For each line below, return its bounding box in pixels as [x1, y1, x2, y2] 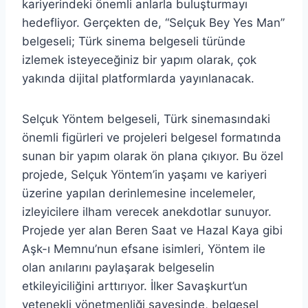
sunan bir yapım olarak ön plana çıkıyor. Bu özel [22, 149, 283, 164]
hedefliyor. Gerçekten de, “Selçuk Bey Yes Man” [22, 16, 285, 30]
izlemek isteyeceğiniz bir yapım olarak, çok [22, 53, 256, 67]
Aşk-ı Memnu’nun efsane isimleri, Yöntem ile [22, 242, 265, 256]
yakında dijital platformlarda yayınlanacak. [22, 71, 254, 86]
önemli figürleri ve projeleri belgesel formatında [22, 131, 281, 145]
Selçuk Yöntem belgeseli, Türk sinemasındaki [22, 112, 270, 126]
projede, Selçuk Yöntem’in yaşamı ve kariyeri [22, 168, 267, 182]
